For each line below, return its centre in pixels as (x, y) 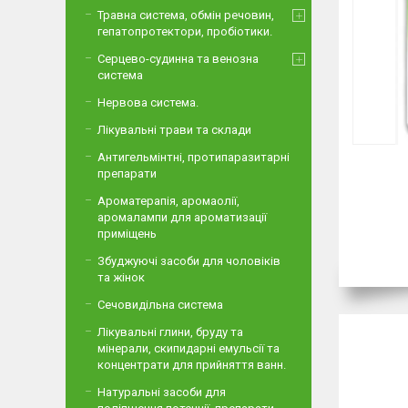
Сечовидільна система (160, 305)
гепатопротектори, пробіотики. (185, 31)
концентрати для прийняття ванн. (192, 365)
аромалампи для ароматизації (182, 217)
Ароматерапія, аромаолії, (168, 201)
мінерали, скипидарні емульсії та (189, 348)
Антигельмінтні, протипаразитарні (194, 157)
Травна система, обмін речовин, (186, 15)
